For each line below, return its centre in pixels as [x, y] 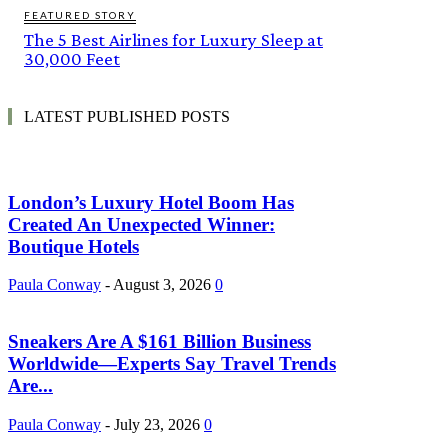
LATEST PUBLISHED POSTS [127, 116]
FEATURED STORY [80, 14]
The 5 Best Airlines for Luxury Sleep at [173, 39]
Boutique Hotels [73, 246]
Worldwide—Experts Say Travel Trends [172, 363]
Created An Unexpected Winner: [141, 224]
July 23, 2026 [157, 424]
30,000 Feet [72, 58]
